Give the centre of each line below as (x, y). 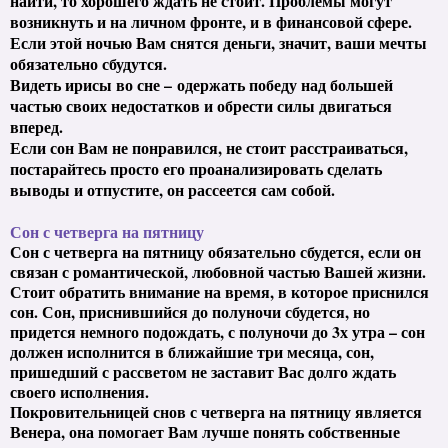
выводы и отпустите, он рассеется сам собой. (172, 189)
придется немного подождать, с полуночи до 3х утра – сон (217, 331)
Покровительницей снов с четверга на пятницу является (216, 411)
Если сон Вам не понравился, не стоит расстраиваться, (209, 147)
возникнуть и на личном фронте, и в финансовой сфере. (211, 21)
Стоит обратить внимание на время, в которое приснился (219, 291)
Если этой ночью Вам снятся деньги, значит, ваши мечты (218, 42)
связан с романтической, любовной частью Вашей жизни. (218, 271)
